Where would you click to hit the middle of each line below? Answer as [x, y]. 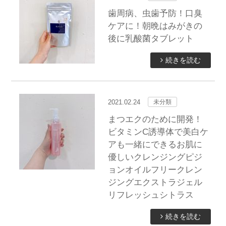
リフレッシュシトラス [151, 195]
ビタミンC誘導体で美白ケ [158, 132]
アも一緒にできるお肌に [155, 144]
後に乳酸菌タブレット [151, 38]
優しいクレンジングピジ [155, 157]
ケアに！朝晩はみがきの [155, 26]
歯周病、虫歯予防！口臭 [155, 13]
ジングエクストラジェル [155, 182]
